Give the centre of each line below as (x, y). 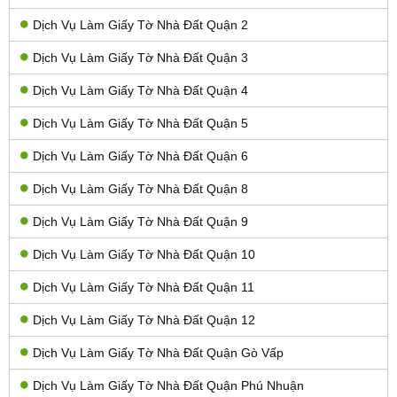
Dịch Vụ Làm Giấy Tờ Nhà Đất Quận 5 (140, 123)
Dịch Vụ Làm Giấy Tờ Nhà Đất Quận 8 (140, 188)
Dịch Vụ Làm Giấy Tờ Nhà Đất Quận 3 (140, 57)
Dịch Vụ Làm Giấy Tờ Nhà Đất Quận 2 (140, 24)
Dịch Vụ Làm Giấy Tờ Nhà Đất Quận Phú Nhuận (168, 385)
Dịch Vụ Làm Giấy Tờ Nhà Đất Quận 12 (144, 319)
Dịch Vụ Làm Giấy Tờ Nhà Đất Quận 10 (144, 254)
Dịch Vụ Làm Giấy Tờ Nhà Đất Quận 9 (140, 221)
